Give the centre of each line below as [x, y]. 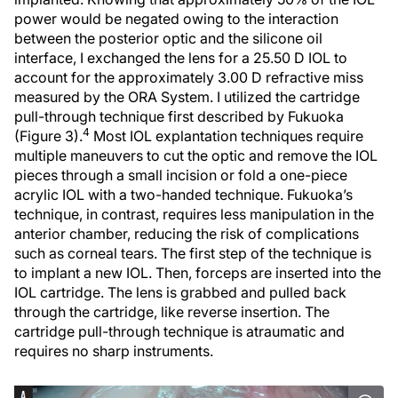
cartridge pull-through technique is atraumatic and [179, 331]
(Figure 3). [48, 135]
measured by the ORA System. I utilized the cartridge [187, 96]
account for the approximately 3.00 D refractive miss [189, 77]
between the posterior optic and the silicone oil [168, 38]
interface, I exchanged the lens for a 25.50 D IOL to [181, 57]
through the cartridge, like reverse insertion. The [172, 311]
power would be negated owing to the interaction [176, 18]
